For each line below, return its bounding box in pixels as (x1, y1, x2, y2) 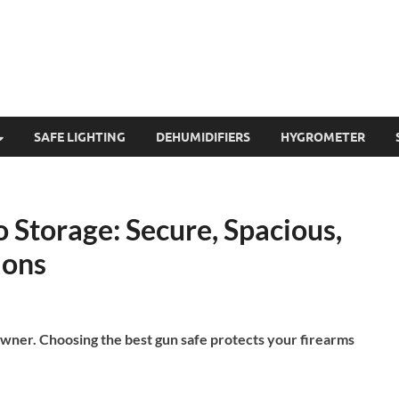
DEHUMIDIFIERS (156, 129, 250, 144)
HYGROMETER (281, 129, 365, 144)
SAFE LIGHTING (34, 129, 126, 144)
